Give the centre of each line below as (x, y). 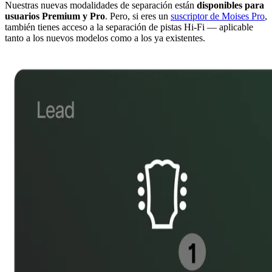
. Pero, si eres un (138, 16)
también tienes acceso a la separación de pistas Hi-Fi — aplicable (129, 27)
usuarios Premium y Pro (55, 16)
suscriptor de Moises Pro (218, 16)
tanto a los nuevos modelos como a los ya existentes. (105, 38)
